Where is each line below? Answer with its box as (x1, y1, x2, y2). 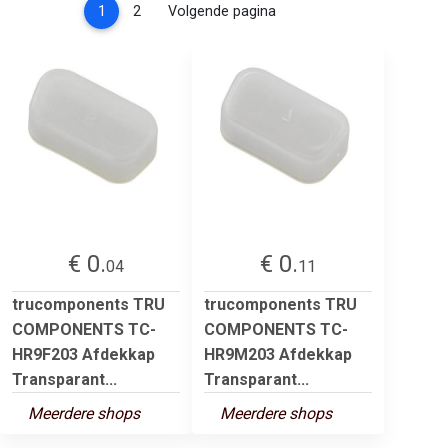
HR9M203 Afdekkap (204, 344, 352, 364)
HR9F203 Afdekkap (12, 344, 155, 364)
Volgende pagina (167, 2, 276, 20)
